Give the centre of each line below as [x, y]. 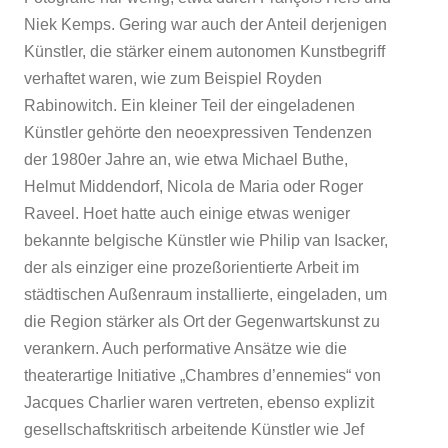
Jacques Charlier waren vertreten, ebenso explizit [199, 402]
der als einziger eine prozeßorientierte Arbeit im [191, 267]
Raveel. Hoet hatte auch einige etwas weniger [187, 213]
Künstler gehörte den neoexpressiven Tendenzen [198, 132]
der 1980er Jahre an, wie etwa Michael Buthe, [186, 159]
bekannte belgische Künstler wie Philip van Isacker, [206, 240]
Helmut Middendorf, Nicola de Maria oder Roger [193, 186]
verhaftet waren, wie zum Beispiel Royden [173, 78]
